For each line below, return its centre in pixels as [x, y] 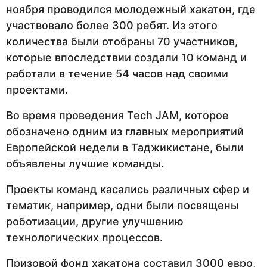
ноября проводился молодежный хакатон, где [131, 9]
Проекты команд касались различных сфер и [128, 190]
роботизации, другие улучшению [95, 222]
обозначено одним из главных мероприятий [125, 131]
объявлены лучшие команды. [85, 163]
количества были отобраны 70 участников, [122, 41]
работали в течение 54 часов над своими [117, 73]
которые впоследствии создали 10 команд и [126, 57]
